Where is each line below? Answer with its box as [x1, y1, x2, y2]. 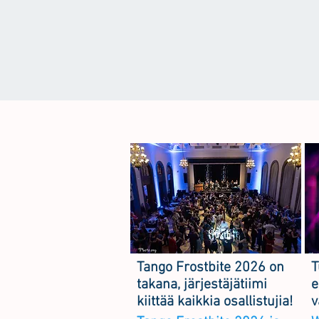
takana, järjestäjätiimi [137, 276, 267, 293]
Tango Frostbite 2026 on [137, 259, 284, 276]
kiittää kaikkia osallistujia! [137, 293, 293, 310]
